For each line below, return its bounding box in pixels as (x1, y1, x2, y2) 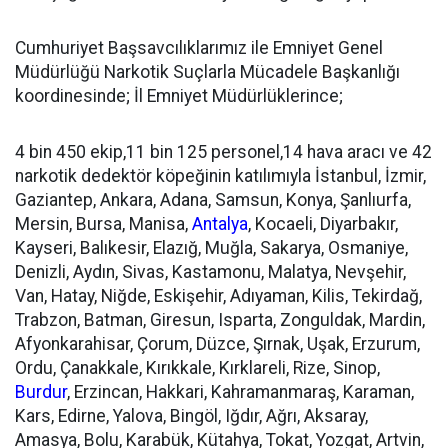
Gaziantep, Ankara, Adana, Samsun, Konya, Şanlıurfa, (15, 190, 411, 210)
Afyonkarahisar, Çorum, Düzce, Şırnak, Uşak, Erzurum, (15, 334, 420, 354)
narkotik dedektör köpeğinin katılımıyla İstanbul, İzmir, (15, 166, 426, 186)
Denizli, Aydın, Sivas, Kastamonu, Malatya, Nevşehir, (15, 262, 406, 282)
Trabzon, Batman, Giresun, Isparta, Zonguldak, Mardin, (15, 310, 425, 330)
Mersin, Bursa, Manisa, (15, 214, 192, 234)
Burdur (15, 382, 67, 402)
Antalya (192, 214, 248, 234)
